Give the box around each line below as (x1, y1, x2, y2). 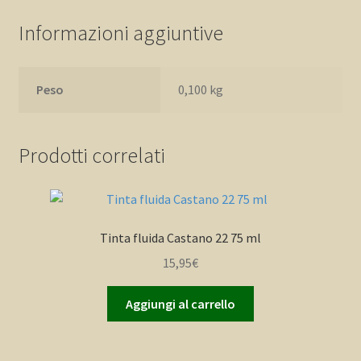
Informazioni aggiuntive (18, 19, 223, 46)
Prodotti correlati (18, 143, 165, 169)
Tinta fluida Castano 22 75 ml (100, 230, 261, 247)
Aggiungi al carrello (126, 295, 235, 312)
